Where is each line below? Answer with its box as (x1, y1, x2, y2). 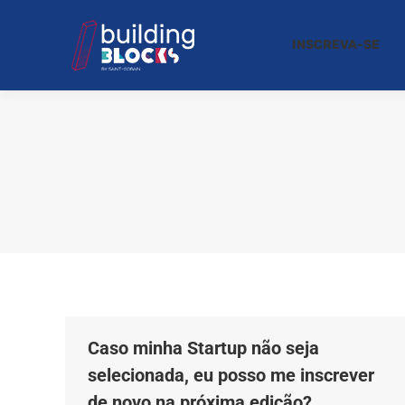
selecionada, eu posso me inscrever (88, 364, 374, 386)
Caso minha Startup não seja (88, 337, 319, 359)
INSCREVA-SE (292, 37, 380, 52)
